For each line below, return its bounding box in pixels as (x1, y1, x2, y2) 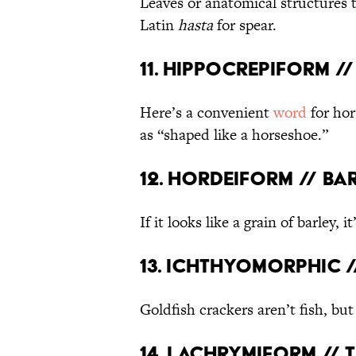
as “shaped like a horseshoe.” (140, 124, 328, 146)
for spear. (213, 14, 277, 37)
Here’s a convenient (140, 102, 273, 124)
